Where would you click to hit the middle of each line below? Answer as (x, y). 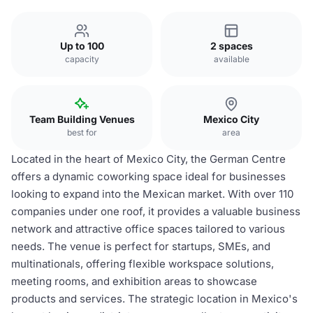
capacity (82, 59)
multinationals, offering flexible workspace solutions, (143, 264)
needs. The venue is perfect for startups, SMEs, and (141, 246)
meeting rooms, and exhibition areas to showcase (134, 281)
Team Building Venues (82, 119)
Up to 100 (82, 46)
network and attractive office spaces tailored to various (148, 229)
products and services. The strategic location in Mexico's (154, 299)
